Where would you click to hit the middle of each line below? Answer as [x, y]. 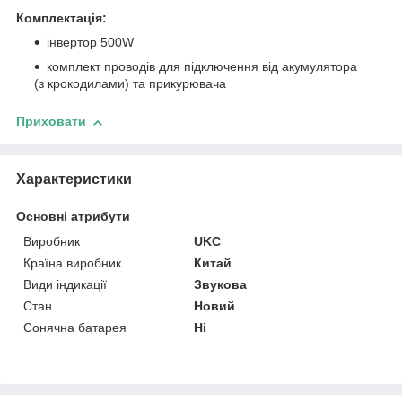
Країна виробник [72, 263]
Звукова [221, 285]
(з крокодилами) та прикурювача [130, 84]
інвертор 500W [90, 43]
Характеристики [74, 179]
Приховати [51, 122]
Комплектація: [61, 18]
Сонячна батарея [75, 328]
